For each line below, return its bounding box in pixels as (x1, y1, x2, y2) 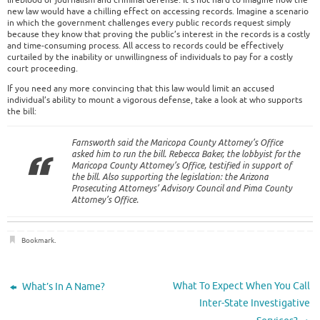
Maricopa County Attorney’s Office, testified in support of (71, 161, 291, 170)
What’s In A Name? (20, 281, 106, 293)
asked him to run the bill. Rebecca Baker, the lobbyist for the (71, 149, 300, 159)
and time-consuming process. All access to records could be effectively (7, 40, 284, 51)
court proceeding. (7, 63, 78, 74)
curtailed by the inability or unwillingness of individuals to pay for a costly (7, 51, 293, 63)
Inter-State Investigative (199, 297, 310, 309)
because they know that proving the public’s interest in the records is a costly (7, 29, 310, 40)
